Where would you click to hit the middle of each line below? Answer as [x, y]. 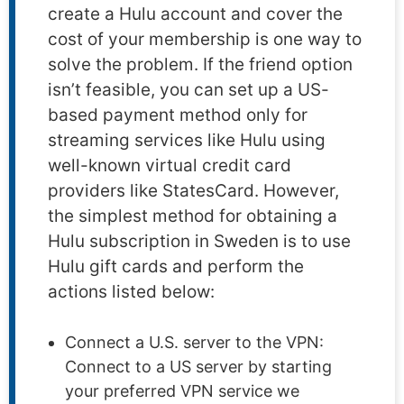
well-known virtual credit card [170, 166]
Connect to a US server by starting [198, 367]
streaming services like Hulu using [187, 141]
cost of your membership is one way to [205, 40]
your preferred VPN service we [182, 391]
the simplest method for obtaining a [193, 216]
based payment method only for [178, 115]
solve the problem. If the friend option [200, 65]
